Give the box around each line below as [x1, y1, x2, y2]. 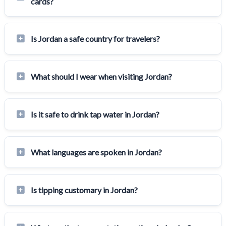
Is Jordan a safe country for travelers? [31, 34, 160, 44]
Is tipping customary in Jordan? [31, 185, 138, 195]
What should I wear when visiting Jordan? [31, 72, 172, 82]
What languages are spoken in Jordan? [31, 147, 162, 157]
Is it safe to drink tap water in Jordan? [31, 109, 159, 120]
